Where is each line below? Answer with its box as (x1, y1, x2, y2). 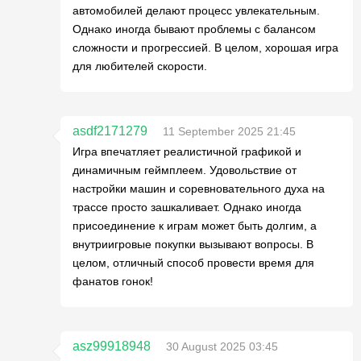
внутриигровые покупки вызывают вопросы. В (73, 237, 313, 251)
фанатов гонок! (73, 274, 153, 288)
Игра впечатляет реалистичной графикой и (73, 144, 301, 158)
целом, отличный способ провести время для (73, 255, 314, 269)
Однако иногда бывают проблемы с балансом (73, 22, 316, 35)
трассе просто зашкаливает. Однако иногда (73, 200, 301, 214)
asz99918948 (73, 338, 151, 353)
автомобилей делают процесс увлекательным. (73, 3, 320, 17)
